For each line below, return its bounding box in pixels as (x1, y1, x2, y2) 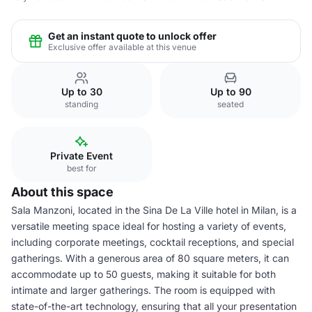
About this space (11, 185, 114, 199)
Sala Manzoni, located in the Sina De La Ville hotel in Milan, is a (11, 204, 297, 216)
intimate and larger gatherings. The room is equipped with (11, 284, 275, 296)
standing (65, 99, 98, 109)
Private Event (50, 150, 113, 162)
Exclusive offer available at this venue (48, 41, 196, 52)
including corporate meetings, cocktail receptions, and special (11, 236, 294, 248)
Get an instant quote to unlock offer (48, 29, 217, 42)
